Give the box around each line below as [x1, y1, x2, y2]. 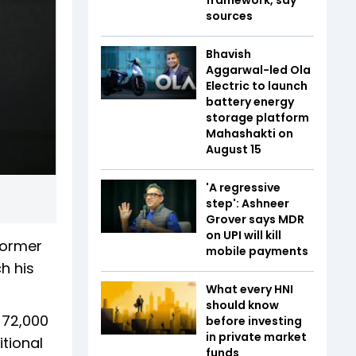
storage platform [206, 109, 309, 126]
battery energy [206, 93, 294, 110]
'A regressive [206, 179, 281, 195]
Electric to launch [206, 77, 308, 94]
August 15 [206, 141, 261, 157]
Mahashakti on [206, 125, 293, 141]
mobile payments [206, 242, 308, 259]
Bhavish [206, 45, 251, 62]
